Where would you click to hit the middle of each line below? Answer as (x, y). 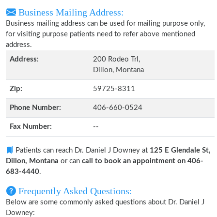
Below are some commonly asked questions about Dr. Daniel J (105, 202)
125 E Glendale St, (180, 150)
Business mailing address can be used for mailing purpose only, (105, 23)
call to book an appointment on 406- (143, 161)
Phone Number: (35, 108)
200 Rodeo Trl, (116, 59)
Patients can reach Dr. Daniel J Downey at (82, 150)
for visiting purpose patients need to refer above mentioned (101, 34)
